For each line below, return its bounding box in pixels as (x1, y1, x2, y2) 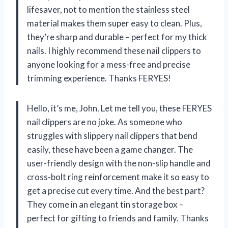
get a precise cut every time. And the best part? (27, 185, 205, 196)
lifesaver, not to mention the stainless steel (27, 4, 190, 15)
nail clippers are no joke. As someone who (27, 116, 182, 127)
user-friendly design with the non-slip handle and (27, 157, 211, 168)
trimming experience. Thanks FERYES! (27, 72, 171, 83)
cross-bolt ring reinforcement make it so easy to (27, 171, 209, 182)
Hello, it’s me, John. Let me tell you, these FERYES (27, 102, 212, 113)
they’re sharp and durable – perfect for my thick (27, 31, 207, 42)
